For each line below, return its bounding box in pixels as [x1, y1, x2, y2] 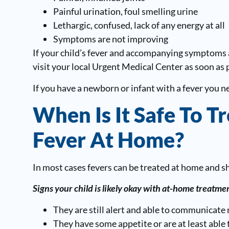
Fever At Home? [32, 126, 184, 152]
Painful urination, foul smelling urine [53, 6, 198, 17]
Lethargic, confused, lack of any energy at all [53, 19, 225, 31]
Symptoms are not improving [53, 33, 168, 45]
